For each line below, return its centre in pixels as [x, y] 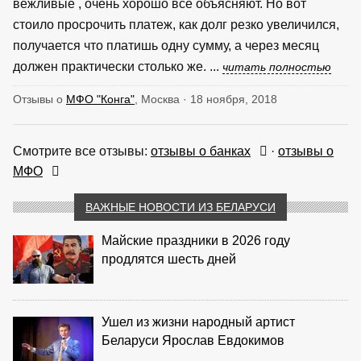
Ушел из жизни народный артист [198, 322]
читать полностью [277, 66]
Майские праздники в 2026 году [196, 240]
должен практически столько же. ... [118, 66]
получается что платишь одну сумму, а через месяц [166, 45]
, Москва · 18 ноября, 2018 [206, 99]
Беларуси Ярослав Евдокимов [193, 340]
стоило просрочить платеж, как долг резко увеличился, [176, 24]
